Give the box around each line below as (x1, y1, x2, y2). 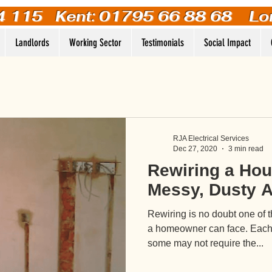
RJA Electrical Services (173, 134, 249, 143)
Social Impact (204, 36, 251, 49)
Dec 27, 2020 (173, 144, 217, 153)
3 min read (228, 144, 263, 153)
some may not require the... (148, 238, 263, 248)
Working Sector (69, 36, 121, 49)
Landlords (15, 36, 49, 49)
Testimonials (141, 36, 184, 49)
